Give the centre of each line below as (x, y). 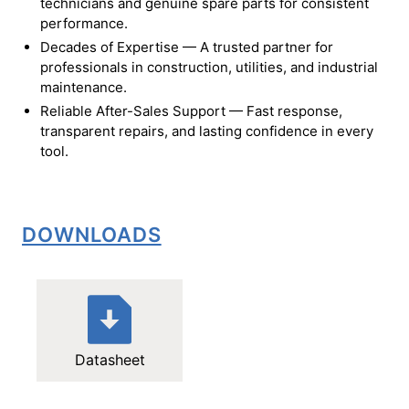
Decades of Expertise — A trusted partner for (187, 47)
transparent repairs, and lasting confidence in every (207, 131)
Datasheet (110, 359)
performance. (84, 23)
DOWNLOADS (92, 234)
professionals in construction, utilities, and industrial (209, 67)
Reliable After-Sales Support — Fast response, (191, 110)
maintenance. (84, 87)
